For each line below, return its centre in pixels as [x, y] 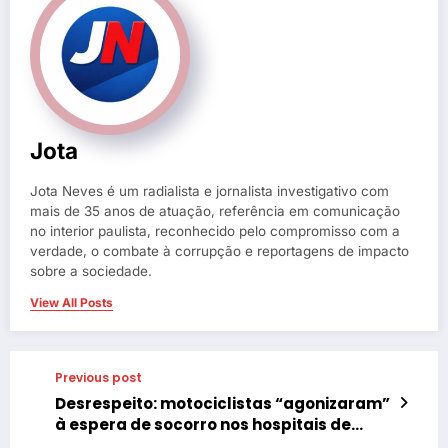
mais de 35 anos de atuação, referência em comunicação [215, 211]
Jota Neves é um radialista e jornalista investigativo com [209, 191]
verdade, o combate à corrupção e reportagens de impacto [219, 251]
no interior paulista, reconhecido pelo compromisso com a [215, 231]
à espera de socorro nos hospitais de [203, 425]
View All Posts [71, 303]
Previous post [98, 378]
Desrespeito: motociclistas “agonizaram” [222, 404]
